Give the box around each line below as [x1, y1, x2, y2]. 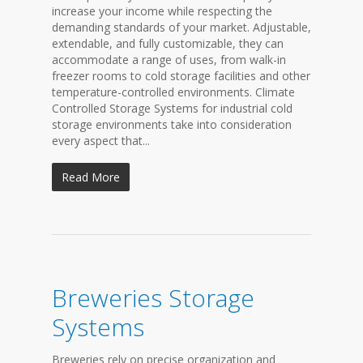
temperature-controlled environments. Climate [52, 84, 295, 100]
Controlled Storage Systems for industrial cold [52, 100, 293, 116]
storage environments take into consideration [52, 117, 292, 132]
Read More [62, 169, 120, 185]
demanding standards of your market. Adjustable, [52, 19, 311, 35]
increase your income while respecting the [52, 3, 272, 19]
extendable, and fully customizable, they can [52, 36, 284, 51]
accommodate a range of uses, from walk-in [52, 52, 286, 67]
